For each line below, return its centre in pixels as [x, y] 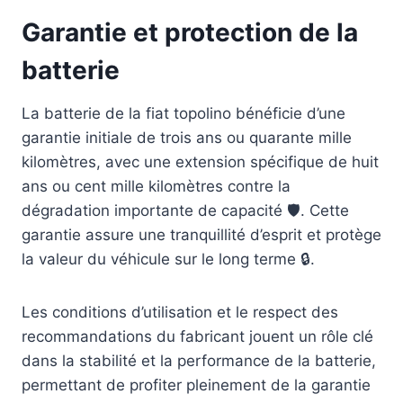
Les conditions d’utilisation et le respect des [180, 313]
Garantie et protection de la [190, 33]
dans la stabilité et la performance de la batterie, [199, 361]
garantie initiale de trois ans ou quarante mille [187, 138]
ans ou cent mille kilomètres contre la [156, 187]
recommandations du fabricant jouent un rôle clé [197, 337]
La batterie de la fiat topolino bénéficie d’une [184, 114]
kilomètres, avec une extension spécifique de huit [200, 162]
